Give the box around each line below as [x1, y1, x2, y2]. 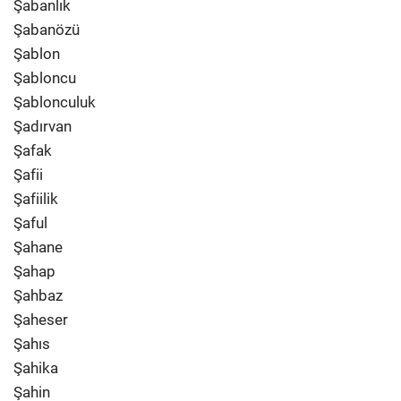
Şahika [13, 359, 58, 377]
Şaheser [13, 311, 68, 328]
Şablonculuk [13, 93, 96, 111]
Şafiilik [13, 190, 58, 208]
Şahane [13, 238, 63, 256]
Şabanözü [13, 21, 80, 38]
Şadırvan [13, 117, 72, 135]
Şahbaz [13, 286, 63, 304]
